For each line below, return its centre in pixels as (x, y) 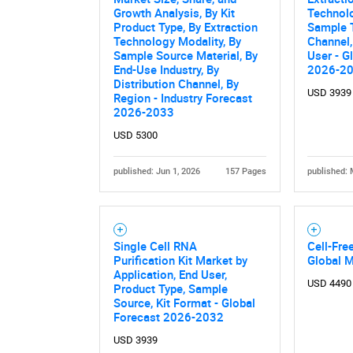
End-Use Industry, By (166, 70)
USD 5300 (135, 136)
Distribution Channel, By (176, 84)
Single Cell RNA (155, 246)
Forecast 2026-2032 (168, 317)
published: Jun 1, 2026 (156, 172)
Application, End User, (170, 275)
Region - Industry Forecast (182, 98)
